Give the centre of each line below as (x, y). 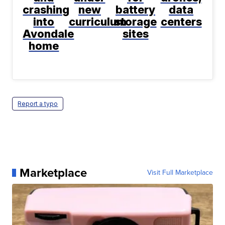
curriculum (97, 22)
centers (181, 22)
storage (135, 22)
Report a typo (38, 104)
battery (136, 10)
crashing (46, 10)
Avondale (48, 34)
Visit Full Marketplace (180, 173)
